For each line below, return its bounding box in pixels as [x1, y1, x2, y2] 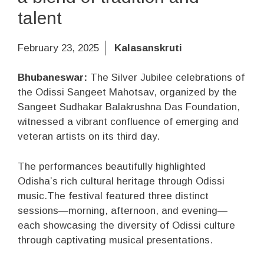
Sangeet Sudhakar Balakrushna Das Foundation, [18, 101, 240, 113]
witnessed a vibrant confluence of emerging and [18, 116, 239, 128]
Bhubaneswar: [18, 72, 87, 84]
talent [18, 8, 62, 28]
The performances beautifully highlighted [18, 160, 206, 172]
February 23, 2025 [18, 42, 99, 54]
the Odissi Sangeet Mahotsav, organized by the [18, 87, 237, 98]
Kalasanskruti [114, 42, 182, 54]
